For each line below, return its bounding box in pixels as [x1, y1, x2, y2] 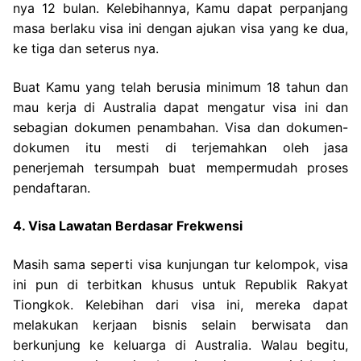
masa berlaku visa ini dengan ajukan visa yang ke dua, [13, 20, 348, 37]
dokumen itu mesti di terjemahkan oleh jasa [13, 139, 348, 156]
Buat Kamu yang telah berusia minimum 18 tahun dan [13, 78, 348, 95]
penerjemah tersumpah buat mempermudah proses [13, 159, 348, 176]
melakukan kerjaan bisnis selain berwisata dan [13, 317, 348, 334]
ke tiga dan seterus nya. [13, 40, 159, 57]
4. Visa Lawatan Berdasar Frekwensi [13, 218, 243, 234]
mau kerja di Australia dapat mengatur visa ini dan [13, 98, 348, 115]
